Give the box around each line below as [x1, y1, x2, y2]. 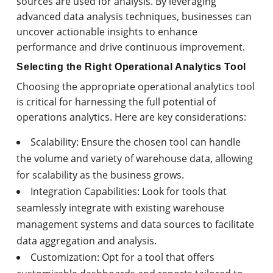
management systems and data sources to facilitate [16, 217, 255, 231]
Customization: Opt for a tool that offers [30, 250, 215, 264]
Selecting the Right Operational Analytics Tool [16, 61, 246, 72]
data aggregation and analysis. [16, 233, 157, 247]
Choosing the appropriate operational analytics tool [16, 79, 255, 93]
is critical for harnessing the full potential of [16, 94, 216, 108]
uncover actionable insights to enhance [16, 24, 198, 38]
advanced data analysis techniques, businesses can [16, 9, 252, 23]
